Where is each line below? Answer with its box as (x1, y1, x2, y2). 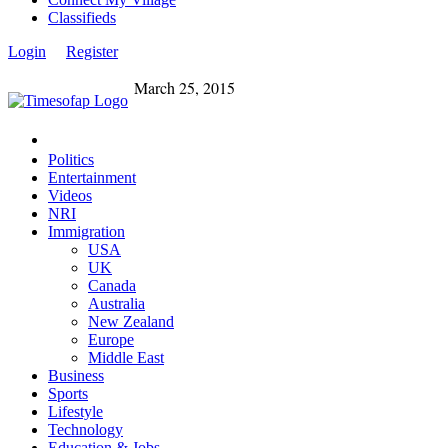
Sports (48, 384, 88, 402)
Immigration (48, 222, 125, 240)
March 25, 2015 (133, 76, 285, 98)
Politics (48, 150, 94, 168)
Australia (88, 294, 145, 312)
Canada (88, 276, 136, 294)
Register (66, 42, 118, 60)
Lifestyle (48, 402, 103, 420)
